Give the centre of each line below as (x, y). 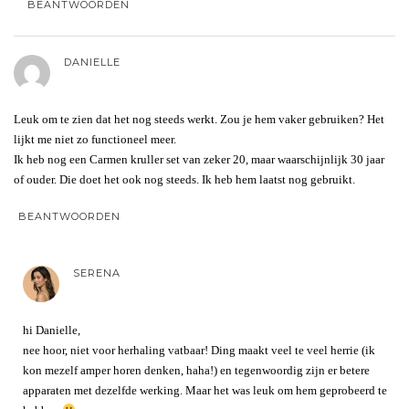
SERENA (97, 273)
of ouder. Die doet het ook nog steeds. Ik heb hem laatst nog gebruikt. (184, 179)
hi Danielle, (52, 330)
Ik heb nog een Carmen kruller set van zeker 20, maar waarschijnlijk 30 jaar (199, 159)
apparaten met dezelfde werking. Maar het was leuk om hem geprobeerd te (205, 390)
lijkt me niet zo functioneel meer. (95, 139)
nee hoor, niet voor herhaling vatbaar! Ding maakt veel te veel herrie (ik (199, 350)
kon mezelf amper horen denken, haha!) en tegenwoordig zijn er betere (196, 370)
